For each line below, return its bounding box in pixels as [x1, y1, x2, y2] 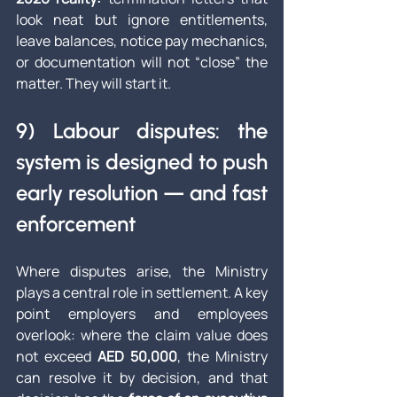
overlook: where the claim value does [16, 325, 268, 346]
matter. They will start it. [16, 74, 171, 94]
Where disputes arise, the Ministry [16, 261, 268, 282]
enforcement [16, 211, 136, 237]
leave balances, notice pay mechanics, [16, 31, 268, 51]
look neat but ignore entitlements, [16, 10, 268, 30]
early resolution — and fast [16, 180, 268, 206]
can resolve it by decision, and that [16, 368, 268, 388]
